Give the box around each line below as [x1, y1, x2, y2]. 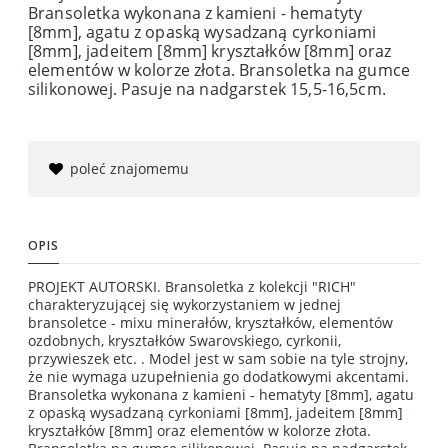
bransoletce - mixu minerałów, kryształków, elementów [28, 312, 393, 332]
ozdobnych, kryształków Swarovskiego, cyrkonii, [28, 330, 341, 350]
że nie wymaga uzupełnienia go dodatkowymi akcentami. [28, 366, 409, 386]
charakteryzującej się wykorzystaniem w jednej [28, 294, 341, 314]
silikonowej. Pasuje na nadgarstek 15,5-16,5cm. [28, 77, 386, 100]
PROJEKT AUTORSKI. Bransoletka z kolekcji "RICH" [28, 276, 356, 296]
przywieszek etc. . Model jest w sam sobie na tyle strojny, [28, 348, 408, 368]
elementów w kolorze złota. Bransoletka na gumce [28, 58, 411, 81]
